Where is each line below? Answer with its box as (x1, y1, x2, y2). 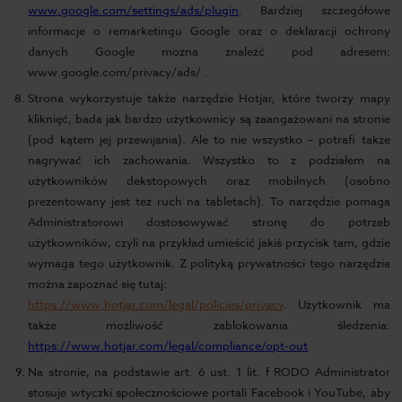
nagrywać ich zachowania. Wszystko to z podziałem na (28, 152, 390, 168)
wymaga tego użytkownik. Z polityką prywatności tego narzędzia (28, 255, 390, 271)
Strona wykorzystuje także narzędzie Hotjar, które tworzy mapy (28, 90, 390, 106)
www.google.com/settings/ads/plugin (28, 2, 240, 18)
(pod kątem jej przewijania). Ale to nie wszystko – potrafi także (28, 131, 390, 147)
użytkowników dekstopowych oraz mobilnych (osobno (28, 172, 390, 188)
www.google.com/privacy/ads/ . (28, 64, 208, 80)
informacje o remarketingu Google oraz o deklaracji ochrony (28, 22, 390, 39)
